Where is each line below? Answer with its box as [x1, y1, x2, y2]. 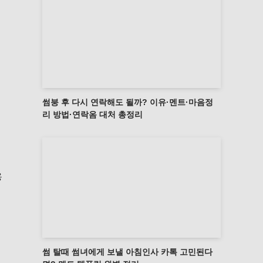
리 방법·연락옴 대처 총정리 [42, 109, 143, 119]
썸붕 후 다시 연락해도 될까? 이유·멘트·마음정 [42, 97, 213, 107]
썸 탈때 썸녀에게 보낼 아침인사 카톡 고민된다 [42, 247, 213, 257]
